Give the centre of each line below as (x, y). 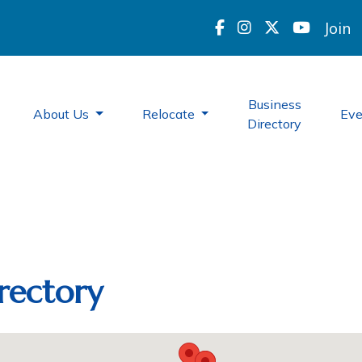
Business (274, 104)
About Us (63, 114)
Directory (275, 124)
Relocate (170, 114)
